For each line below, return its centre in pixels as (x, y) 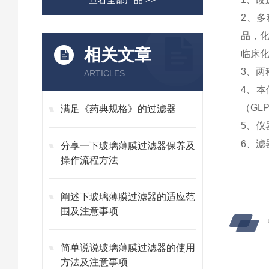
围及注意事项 (89, 211)
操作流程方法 (89, 160)
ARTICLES (104, 73)
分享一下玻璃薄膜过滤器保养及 (128, 146)
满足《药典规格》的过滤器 (118, 109)
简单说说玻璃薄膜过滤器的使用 (128, 248)
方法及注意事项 (94, 262)
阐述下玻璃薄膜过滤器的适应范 (128, 197)
